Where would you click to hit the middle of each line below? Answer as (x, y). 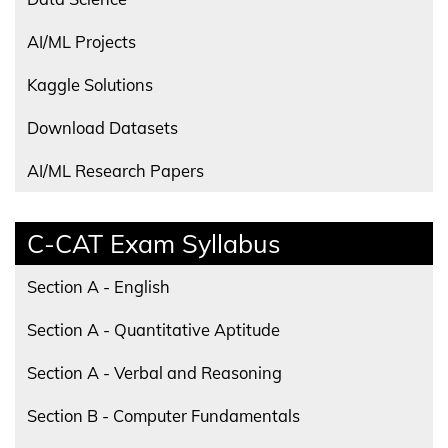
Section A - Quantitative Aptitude (153, 329)
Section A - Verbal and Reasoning (154, 372)
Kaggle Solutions (90, 84)
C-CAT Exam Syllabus (154, 243)
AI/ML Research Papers (115, 170)
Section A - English (98, 286)
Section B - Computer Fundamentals (163, 415)
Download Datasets (102, 127)
